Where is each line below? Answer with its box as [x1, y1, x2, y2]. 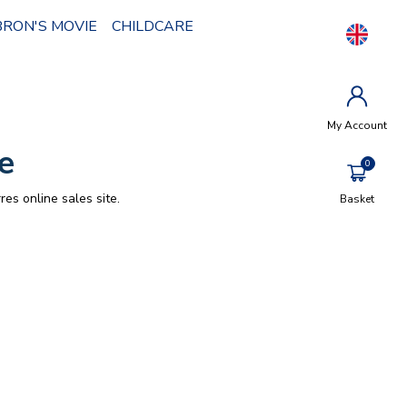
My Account [327, 118, 387, 133]
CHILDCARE [111, 16, 194, 36]
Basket [340, 192, 374, 207]
